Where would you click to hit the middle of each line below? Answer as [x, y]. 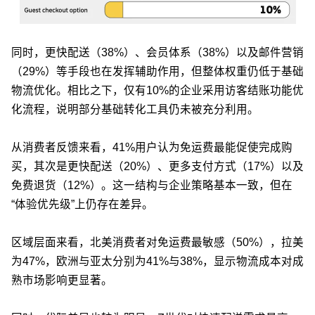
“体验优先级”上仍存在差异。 [82, 204]
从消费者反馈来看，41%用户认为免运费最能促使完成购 [152, 147]
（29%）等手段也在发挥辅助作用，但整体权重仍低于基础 [157, 71]
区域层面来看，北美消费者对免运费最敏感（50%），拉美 [157, 242]
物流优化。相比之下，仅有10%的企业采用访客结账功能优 [157, 90]
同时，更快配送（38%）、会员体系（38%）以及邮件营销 [157, 52]
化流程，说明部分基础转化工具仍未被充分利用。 [135, 109]
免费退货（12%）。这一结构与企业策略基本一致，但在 [152, 185]
